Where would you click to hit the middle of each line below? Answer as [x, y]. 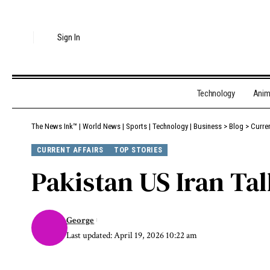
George [80, 220]
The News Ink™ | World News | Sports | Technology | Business [127, 126]
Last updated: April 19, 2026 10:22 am [132, 235]
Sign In [69, 37]
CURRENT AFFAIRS [70, 149]
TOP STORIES [138, 149]
